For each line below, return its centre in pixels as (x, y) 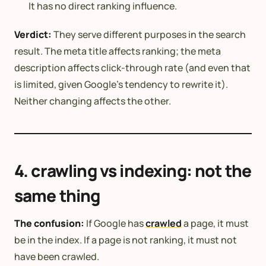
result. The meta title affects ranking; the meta (118, 51)
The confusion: (49, 223)
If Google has (115, 223)
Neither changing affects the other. (93, 101)
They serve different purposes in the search (149, 34)
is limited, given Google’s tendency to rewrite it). (121, 84)
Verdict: (33, 34)
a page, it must (215, 223)
